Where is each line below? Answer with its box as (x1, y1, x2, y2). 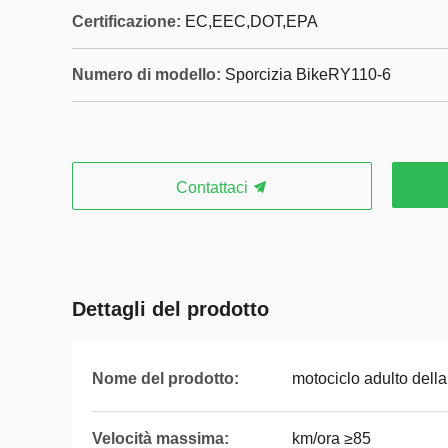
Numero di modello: (72, 66, 221, 83)
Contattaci (176, 179, 252, 196)
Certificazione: (72, 13, 181, 30)
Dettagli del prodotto (72, 298, 269, 320)
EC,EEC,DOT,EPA (185, 13, 318, 30)
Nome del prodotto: (92, 370, 239, 387)
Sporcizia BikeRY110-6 (225, 66, 391, 83)
